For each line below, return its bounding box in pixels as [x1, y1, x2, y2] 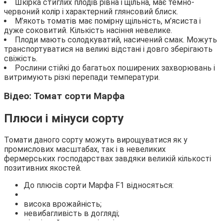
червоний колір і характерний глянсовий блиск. [4, 6, 178, 16]
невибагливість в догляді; [24, 209, 119, 219]
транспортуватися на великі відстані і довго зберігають [4, 44, 213, 54]
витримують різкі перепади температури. [4, 72, 160, 82]
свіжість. [4, 53, 37, 63]
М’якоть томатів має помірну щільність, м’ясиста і [15, 16, 201, 26]
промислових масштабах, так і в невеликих [4, 145, 166, 154]
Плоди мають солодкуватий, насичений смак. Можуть [15, 35, 217, 44]
